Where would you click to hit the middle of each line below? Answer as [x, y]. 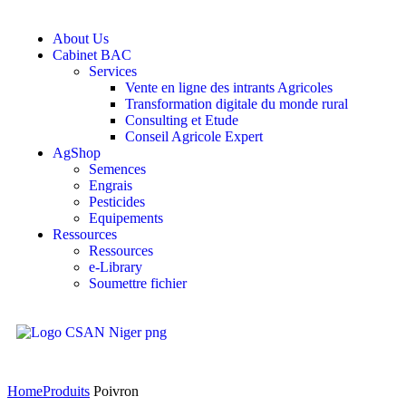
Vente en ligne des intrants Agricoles [229, 87]
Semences [117, 169]
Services [113, 71]
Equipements [126, 218]
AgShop [77, 153]
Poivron [114, 391]
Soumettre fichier [138, 283]
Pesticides [117, 202]
